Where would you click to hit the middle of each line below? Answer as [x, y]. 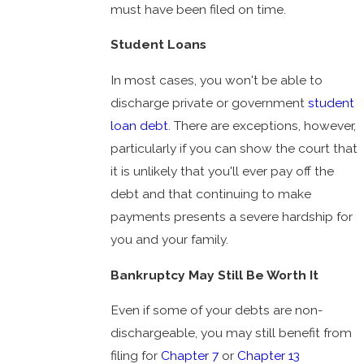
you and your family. [170, 240]
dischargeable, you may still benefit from [232, 333]
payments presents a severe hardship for [232, 217]
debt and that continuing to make [211, 194]
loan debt [140, 126]
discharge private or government [210, 103]
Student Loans [159, 45]
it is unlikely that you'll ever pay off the [223, 171]
